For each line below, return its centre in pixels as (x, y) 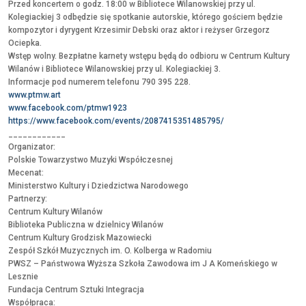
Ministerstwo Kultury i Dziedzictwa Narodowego (98, 186)
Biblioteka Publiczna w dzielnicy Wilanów (86, 225)
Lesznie (23, 277)
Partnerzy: (28, 199)
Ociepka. (25, 43)
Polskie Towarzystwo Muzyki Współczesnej (91, 160)
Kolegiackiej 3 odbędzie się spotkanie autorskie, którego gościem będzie (145, 17)
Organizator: (32, 147)
